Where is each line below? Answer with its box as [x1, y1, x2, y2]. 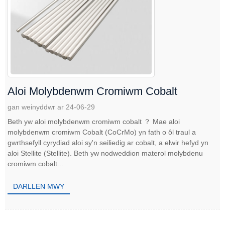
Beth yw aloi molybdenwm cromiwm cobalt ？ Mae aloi [8, 117, 180, 126]
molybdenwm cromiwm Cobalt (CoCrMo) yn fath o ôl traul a [8, 128, 196, 136]
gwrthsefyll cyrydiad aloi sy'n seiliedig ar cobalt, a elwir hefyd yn [8, 138, 208, 147]
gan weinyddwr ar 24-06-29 [8, 102, 95, 111]
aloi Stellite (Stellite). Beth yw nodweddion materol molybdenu [8, 149, 203, 157]
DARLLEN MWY [13, 182, 65, 191]
